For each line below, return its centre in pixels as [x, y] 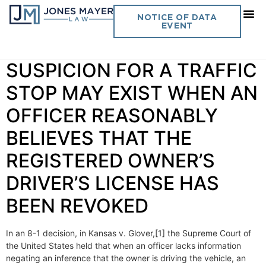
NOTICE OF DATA [177, 17]
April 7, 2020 [113, 16]
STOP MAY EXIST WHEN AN [132, 93]
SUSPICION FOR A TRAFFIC [132, 70]
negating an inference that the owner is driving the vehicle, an [126, 258]
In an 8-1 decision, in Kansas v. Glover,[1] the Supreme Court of [129, 233]
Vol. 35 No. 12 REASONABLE [133, 48]
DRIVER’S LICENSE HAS [113, 183]
